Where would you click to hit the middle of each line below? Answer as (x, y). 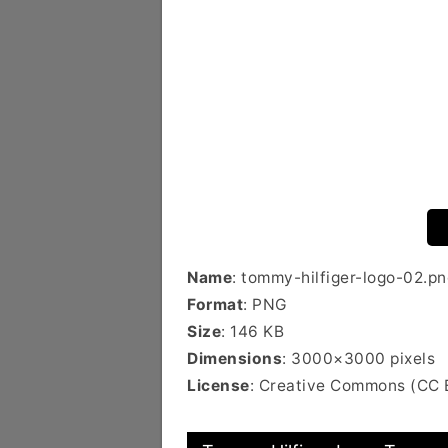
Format (215, 304)
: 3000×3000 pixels (358, 358)
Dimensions (234, 358)
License (218, 385)
